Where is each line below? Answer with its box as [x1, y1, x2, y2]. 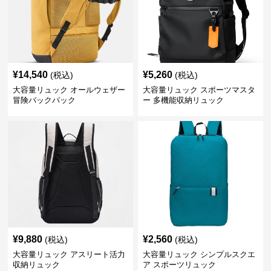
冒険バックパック [13, 96, 76, 105]
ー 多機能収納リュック [142, 96, 224, 105]
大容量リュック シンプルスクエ [142, 250, 255, 259]
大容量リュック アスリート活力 [13, 250, 126, 259]
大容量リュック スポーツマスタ [142, 85, 255, 94]
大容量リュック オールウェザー [13, 85, 126, 94]
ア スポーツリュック [142, 260, 216, 269]
